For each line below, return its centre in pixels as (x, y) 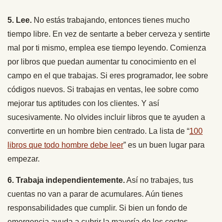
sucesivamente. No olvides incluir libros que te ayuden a (106, 117)
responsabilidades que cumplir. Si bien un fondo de (97, 208)
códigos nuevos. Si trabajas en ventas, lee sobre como (103, 89)
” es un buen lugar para (164, 145)
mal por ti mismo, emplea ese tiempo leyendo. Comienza (107, 48)
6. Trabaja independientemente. (66, 180)
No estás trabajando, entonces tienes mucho (111, 20)
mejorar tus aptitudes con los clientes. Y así (83, 103)
